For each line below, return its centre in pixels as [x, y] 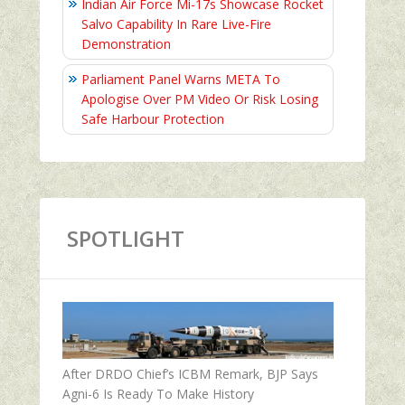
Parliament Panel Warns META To [181, 79]
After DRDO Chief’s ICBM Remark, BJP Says [190, 373]
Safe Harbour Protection [153, 118]
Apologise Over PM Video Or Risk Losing [200, 99]
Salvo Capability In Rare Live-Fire [176, 24]
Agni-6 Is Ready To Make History [158, 393]
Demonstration [126, 43]
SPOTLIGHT [126, 238]
